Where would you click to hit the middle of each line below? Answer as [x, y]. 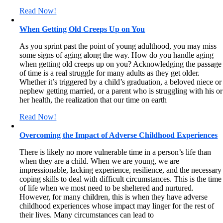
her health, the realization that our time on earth [93, 100]
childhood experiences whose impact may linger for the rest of [117, 206]
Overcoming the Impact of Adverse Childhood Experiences [119, 135]
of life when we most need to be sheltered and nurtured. [107, 188]
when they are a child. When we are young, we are [100, 161]
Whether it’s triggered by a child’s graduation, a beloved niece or [121, 82]
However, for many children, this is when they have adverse [114, 197]
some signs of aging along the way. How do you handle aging [117, 55]
